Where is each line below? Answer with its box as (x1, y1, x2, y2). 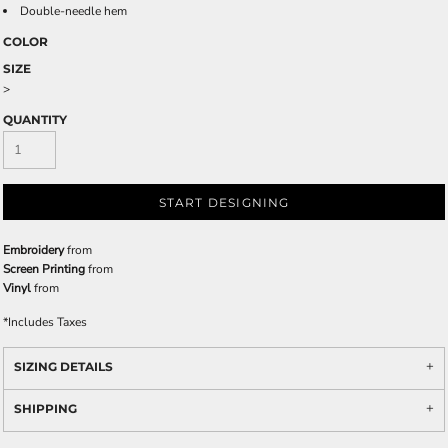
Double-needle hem (20, 3, 127, 19)
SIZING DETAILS (14, 359, 113, 374)
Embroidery (3, 242, 64, 258)
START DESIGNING (158, 195, 290, 211)
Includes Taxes (8, 314, 87, 330)
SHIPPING (14, 401, 77, 416)
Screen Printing (3, 261, 85, 277)
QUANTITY (3, 112, 67, 127)
